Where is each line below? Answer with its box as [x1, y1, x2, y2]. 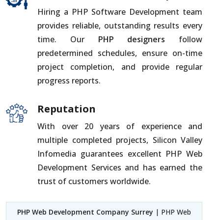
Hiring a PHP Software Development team [37, 6, 202, 18]
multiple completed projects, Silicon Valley [37, 135, 202, 146]
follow [165, 34, 202, 45]
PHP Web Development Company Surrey [17, 207, 153, 217]
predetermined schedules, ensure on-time [37, 48, 202, 59]
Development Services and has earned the [37, 162, 202, 173]
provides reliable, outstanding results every [37, 20, 202, 31]
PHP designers [98, 34, 165, 45]
